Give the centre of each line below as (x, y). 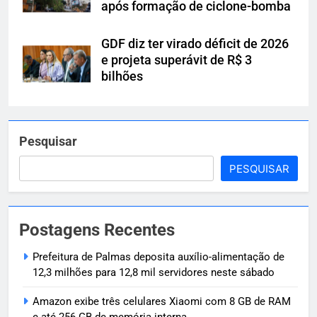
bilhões (122, 76)
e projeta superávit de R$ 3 (177, 60)
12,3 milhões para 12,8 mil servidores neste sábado (154, 272)
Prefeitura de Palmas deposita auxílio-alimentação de (158, 257)
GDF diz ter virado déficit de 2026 (195, 44)
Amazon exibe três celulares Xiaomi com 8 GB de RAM (162, 301)
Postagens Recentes (97, 230)
